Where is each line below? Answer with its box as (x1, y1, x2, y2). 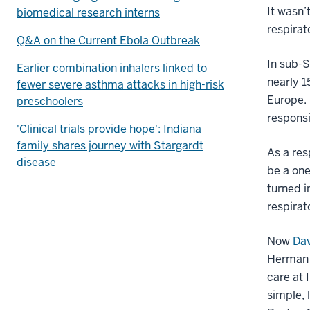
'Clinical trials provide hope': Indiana (17, 121, 201, 136)
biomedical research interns (17, 5, 160, 20)
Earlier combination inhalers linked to (17, 60, 207, 75)
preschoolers (17, 93, 83, 109)
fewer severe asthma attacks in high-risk (17, 77, 224, 92)
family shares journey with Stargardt (17, 138, 203, 153)
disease (17, 154, 56, 170)
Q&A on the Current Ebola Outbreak (17, 33, 200, 48)
